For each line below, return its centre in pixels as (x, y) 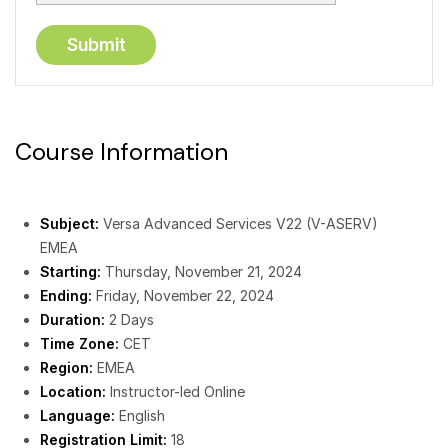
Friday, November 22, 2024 (183, 295)
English (140, 415)
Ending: (66, 295)
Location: (73, 391)
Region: (66, 367)
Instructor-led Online (175, 391)
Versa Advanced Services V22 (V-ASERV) (238, 223)
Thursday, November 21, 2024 (201, 271)
